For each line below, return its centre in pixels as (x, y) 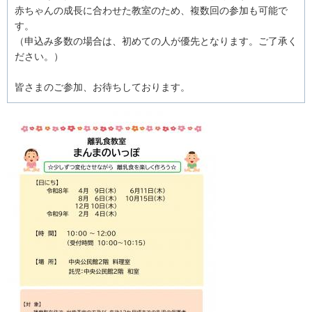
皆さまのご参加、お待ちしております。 (102, 87)
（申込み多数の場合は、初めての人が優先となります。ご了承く (156, 41)
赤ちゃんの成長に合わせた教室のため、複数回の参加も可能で (151, 10)
